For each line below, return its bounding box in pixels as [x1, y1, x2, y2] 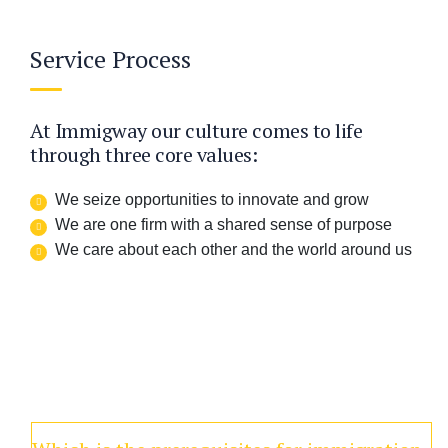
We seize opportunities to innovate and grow [55, 190, 369, 208]
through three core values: [30, 140, 258, 168]
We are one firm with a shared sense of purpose [55, 215, 392, 233]
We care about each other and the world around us [55, 240, 412, 258]
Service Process [30, 42, 191, 75]
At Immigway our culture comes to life [30, 116, 363, 144]
